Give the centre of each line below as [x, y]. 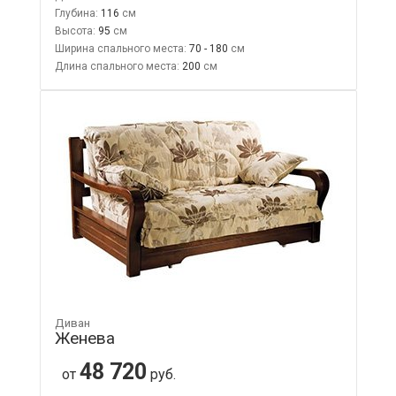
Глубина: [76, 13]
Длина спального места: [117, 66]
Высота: [75, 30]
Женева [84, 338]
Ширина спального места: [120, 48]
